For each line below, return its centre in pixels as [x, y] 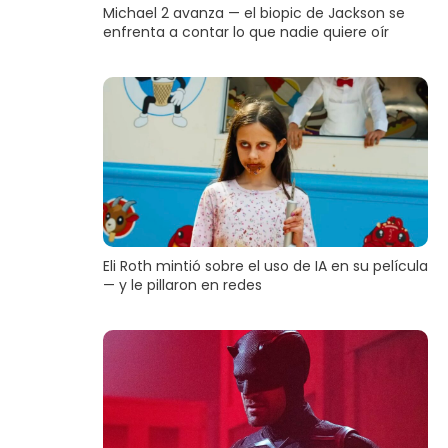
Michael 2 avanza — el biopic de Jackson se [253, 13]
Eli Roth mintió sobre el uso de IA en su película [265, 266]
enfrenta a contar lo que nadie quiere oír [245, 32]
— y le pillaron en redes [182, 285]
